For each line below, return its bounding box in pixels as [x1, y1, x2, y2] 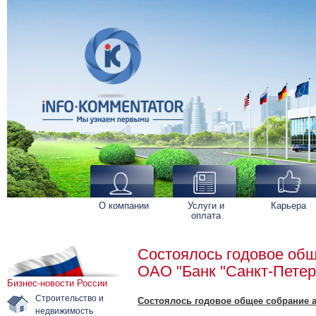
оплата [191, 208, 221, 221]
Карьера [271, 198, 306, 212]
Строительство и [35, 291, 104, 303]
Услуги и [188, 198, 224, 212]
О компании [98, 198, 149, 212]
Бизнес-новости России [7, 276, 107, 289]
